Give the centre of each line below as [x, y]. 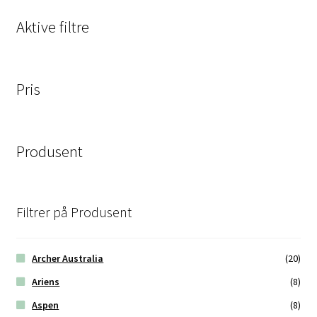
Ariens [46, 282]
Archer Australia [68, 259]
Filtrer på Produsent [74, 212]
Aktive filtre [52, 27]
